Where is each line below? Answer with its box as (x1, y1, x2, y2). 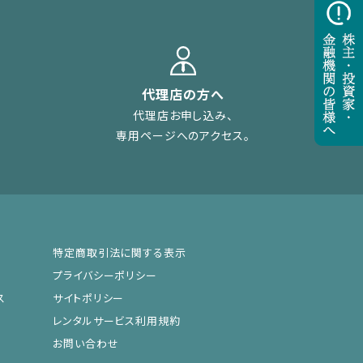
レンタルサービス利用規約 (53, 312, 181, 328)
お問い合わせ (53, 335, 119, 351)
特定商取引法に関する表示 (53, 244, 186, 260)
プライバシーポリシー (53, 267, 157, 283)
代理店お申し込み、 (133, 106, 233, 123)
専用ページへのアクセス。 (116, 126, 250, 143)
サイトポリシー (53, 289, 125, 305)
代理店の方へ (142, 83, 224, 104)
